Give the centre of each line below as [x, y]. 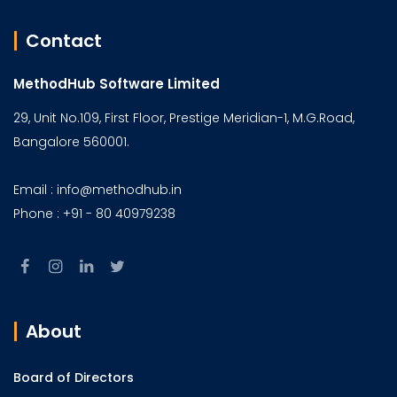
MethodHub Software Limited [117, 84]
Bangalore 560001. [71, 142]
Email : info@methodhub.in [97, 190]
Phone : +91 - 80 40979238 [94, 214]
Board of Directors [74, 378]
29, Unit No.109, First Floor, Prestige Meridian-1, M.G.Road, [184, 118]
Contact [64, 41]
